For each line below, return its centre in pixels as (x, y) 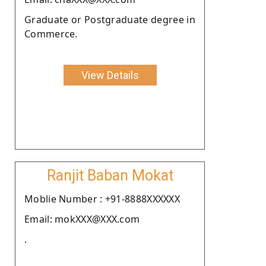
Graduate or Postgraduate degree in (110, 19)
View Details (110, 75)
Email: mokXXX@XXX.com (82, 219)
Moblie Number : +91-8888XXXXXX (102, 199)
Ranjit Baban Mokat (110, 175)
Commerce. (51, 34)
